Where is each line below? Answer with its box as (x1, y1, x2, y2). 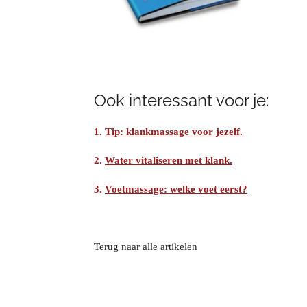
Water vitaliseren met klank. (105, 155, 232, 167)
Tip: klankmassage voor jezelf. (105, 126, 243, 138)
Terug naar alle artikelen (94, 241, 197, 253)
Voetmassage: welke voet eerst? (105, 184, 247, 195)
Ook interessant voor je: (94, 91, 269, 111)
